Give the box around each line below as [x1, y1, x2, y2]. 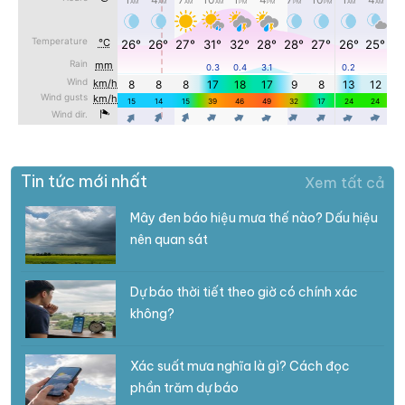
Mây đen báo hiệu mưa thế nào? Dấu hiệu [130, 209, 378, 226]
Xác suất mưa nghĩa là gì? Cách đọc [130, 357, 350, 374]
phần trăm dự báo [130, 379, 239, 396]
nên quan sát [130, 231, 208, 248]
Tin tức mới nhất [21, 170, 147, 192]
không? [130, 305, 174, 322]
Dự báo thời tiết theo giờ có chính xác [130, 283, 358, 300]
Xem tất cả [305, 173, 384, 192]
